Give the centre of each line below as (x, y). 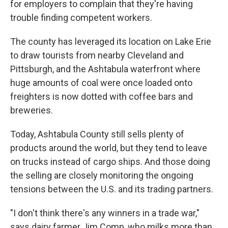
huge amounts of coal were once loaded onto (101, 83)
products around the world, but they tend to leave (109, 148)
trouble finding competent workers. (81, 18)
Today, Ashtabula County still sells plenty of (97, 134)
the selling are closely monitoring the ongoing (102, 175)
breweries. (32, 110)
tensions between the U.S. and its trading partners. (112, 189)
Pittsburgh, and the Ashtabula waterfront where (105, 69)
